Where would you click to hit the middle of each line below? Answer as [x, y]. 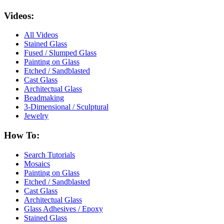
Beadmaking [44, 98]
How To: [22, 135]
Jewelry [36, 116]
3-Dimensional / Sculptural [66, 107]
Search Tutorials [49, 154]
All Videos [41, 35]
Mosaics [37, 163]
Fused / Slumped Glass [60, 53]
